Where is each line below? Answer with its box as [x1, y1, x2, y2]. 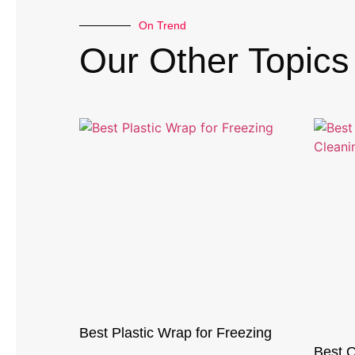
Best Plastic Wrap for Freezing [79, 324, 272, 341]
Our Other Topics [79, 40, 349, 82]
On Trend [139, 19, 186, 32]
